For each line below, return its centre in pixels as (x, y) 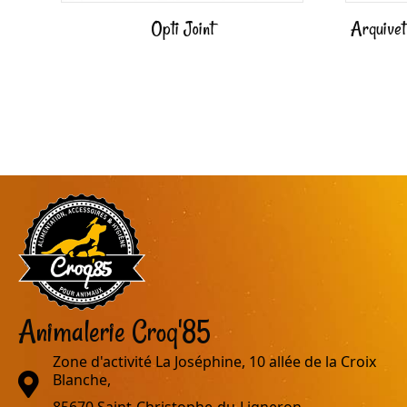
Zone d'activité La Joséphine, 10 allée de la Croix (214, 361)
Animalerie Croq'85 (114, 331)
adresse (45, 378)
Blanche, (82, 379)
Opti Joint (182, 29)
